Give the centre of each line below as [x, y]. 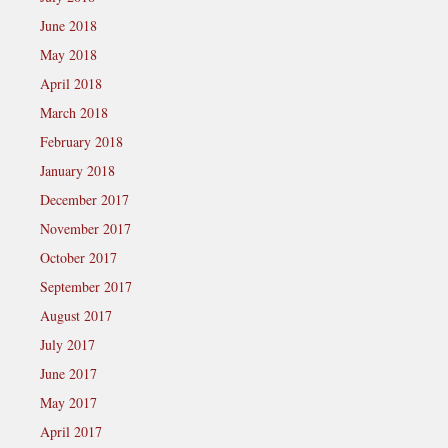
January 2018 [77, 170]
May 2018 [68, 54]
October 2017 [78, 257]
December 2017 [84, 199]
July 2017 [67, 344]
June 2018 [68, 25]
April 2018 [71, 83]
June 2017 [68, 373]
